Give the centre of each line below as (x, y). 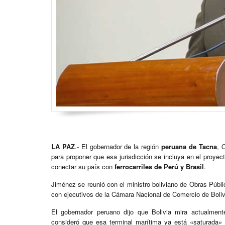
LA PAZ (63, 147)
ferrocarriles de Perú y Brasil (159, 167)
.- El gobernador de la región (118, 147)
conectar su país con (83, 167)
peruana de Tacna (189, 147)
